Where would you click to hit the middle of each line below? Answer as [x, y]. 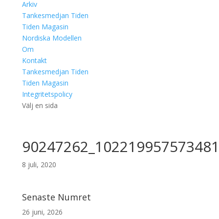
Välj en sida [40, 105]
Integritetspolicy [47, 94]
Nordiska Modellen [52, 38]
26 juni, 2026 [42, 212]
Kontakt [34, 60]
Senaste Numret [56, 197]
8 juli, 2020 [39, 164]
